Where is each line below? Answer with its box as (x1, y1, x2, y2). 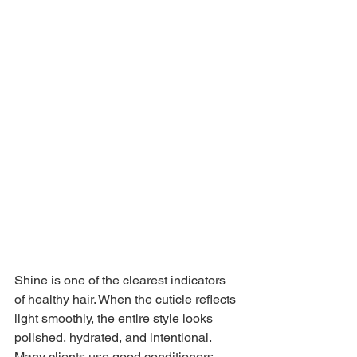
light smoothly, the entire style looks (14, 310, 216, 326)
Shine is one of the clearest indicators (14, 272, 229, 288)
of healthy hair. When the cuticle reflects (14, 291, 239, 307)
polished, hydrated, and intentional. (14, 329, 214, 345)
